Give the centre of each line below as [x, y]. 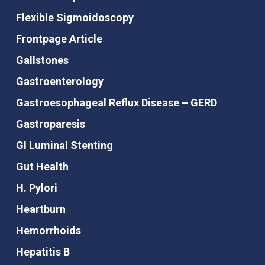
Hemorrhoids [48, 231]
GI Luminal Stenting [64, 146]
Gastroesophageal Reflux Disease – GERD [116, 103]
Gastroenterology [59, 82]
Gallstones [42, 60]
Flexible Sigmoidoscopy [75, 18]
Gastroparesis [50, 124]
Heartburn [41, 209]
